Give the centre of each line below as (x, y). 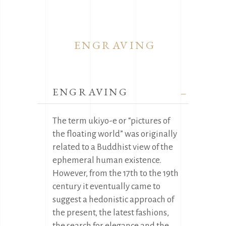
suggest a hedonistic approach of (113, 199)
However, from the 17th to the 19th (116, 173)
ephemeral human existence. (107, 160)
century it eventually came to (106, 186)
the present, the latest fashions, (111, 212)
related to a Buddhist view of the (113, 147)
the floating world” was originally (115, 134)
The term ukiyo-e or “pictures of (111, 121)
